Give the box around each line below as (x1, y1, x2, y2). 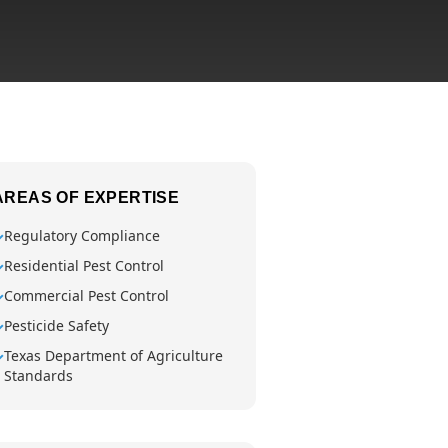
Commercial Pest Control (4, 286, 169, 305)
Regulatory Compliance (4, 226, 160, 245)
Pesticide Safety (4, 316, 109, 335)
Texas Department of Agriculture (4, 346, 223, 365)
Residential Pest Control (4, 256, 164, 275)
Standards (4, 366, 73, 385)
